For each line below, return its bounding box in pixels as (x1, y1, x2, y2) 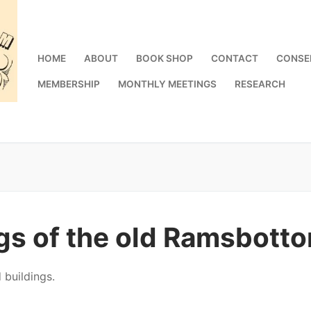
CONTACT (210, 52, 258, 64)
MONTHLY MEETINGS (117, 78, 217, 90)
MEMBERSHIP (37, 78, 100, 90)
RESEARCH (234, 78, 285, 90)
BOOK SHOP (135, 52, 193, 64)
